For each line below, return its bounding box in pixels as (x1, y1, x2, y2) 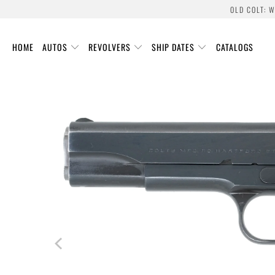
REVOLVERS (88, 40, 131, 53)
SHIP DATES (152, 40, 195, 53)
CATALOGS (215, 40, 254, 53)
